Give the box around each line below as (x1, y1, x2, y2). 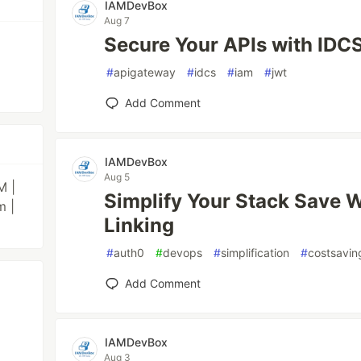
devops (163, 246, 203, 259)
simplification (221, 246, 290, 259)
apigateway (114, 65, 176, 79)
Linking (104, 214, 175, 237)
